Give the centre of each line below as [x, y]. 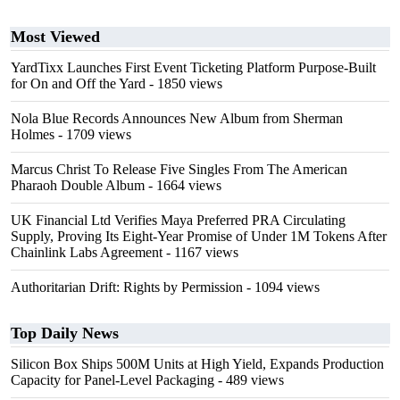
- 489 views [249, 380]
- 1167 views [200, 252]
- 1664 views [183, 185]
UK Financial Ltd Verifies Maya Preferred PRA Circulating [178, 220]
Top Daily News [65, 333]
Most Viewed [55, 37]
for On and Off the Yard [78, 83]
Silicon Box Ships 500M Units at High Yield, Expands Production [197, 364]
